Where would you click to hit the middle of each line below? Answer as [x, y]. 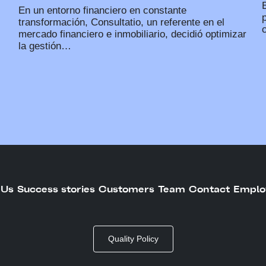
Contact [209, 189]
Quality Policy [133, 238]
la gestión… [45, 46]
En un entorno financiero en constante [103, 10]
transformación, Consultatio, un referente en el [122, 22]
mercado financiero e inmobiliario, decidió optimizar [133, 34]
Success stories [56, 189]
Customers [126, 189]
